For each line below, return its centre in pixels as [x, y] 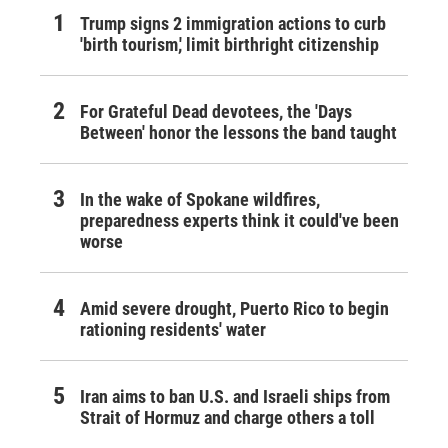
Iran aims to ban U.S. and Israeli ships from [235, 397]
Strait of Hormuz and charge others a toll [227, 418]
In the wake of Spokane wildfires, [200, 200]
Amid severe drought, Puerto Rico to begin [234, 309]
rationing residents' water [173, 330]
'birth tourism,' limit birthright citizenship [229, 45]
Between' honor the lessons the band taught [238, 133]
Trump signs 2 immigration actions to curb [233, 24]
